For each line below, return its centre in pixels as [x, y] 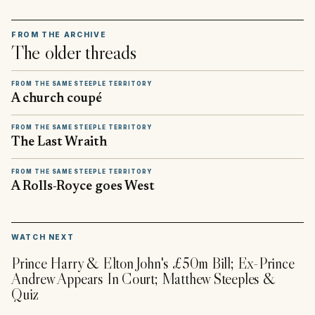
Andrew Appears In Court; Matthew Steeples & [143, 279]
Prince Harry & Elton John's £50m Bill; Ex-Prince [153, 264]
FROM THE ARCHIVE [59, 34]
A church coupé [57, 98]
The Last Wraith [59, 143]
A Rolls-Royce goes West [83, 186]
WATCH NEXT [43, 237]
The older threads [74, 52]
